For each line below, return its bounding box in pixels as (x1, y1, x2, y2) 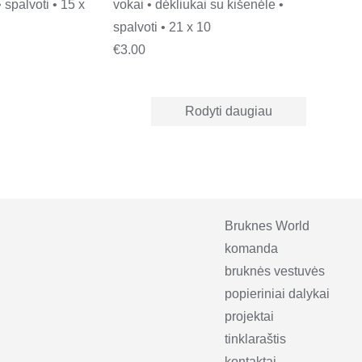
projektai (225, 309, 274, 323)
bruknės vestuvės (225, 263, 325, 278)
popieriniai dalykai (225, 286, 330, 301)
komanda (225, 241, 278, 255)
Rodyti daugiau (184, 103, 272, 118)
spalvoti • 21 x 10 (112, 19, 211, 34)
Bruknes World (225, 218, 309, 233)
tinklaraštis (225, 331, 286, 346)
